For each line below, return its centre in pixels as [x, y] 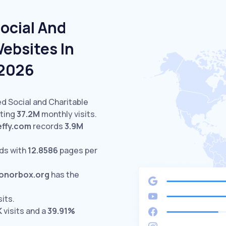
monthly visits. [68, 114]
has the [64, 175]
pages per [78, 150]
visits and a [25, 211]
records [48, 126]
